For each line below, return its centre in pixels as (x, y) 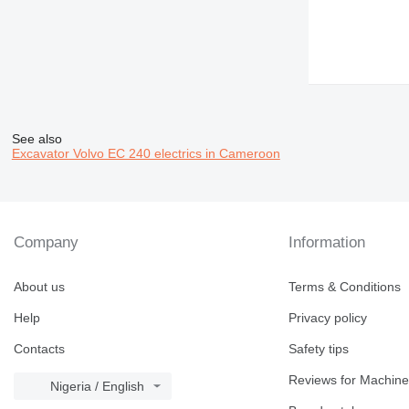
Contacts (39, 349)
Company (46, 242)
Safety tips (319, 349)
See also (37, 138)
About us (39, 287)
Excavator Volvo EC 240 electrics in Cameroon (146, 153)
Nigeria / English (97, 386)
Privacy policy (328, 318)
